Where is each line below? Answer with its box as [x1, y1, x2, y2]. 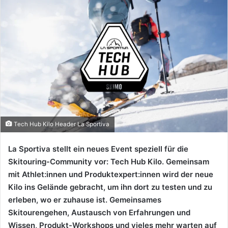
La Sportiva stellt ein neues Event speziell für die [8, 144, 188, 154]
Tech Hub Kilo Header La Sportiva [12, 121, 109, 128]
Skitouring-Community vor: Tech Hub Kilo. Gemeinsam [8, 157, 209, 167]
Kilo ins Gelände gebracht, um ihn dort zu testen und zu [8, 182, 212, 192]
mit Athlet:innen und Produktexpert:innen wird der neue [8, 169, 213, 180]
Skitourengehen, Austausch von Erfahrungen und [8, 208, 190, 218]
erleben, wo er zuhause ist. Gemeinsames [8, 195, 161, 205]
